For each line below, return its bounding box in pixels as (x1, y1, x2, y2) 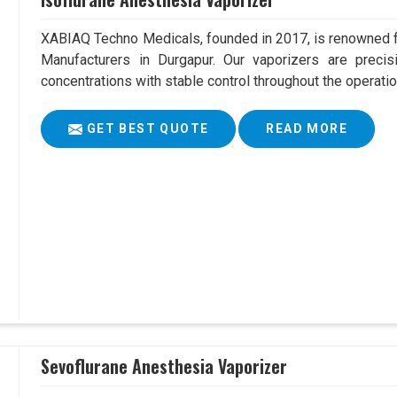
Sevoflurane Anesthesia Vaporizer (41, 353, 288, 379)
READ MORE (266, 121, 347, 136)
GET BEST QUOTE (82, 121, 209, 136)
